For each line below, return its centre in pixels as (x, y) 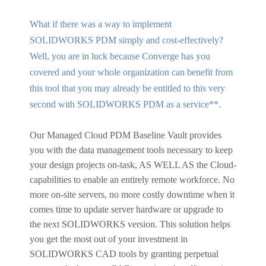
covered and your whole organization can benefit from (131, 72)
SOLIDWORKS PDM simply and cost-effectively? (126, 40)
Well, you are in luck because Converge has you (120, 56)
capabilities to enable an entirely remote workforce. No (132, 180)
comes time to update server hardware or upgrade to (126, 209)
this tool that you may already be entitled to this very (127, 88)
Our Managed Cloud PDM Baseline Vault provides (126, 135)
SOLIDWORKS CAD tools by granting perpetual (124, 254)
